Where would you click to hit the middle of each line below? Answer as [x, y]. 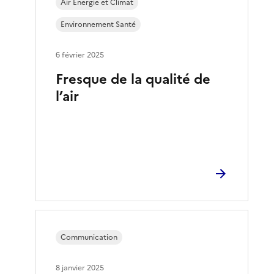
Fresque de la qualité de [133, 79]
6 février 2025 [80, 55]
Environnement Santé [98, 24]
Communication [89, 237]
